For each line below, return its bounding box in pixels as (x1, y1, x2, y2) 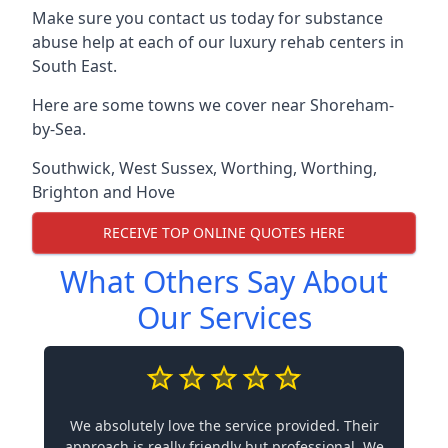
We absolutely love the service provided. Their (69, 415, 379, 435)
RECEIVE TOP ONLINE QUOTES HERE (103, 223, 345, 243)
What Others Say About (60, 260, 388, 302)
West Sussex (119, 156, 213, 179)
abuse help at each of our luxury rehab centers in (32, 30, 404, 53)
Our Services (136, 296, 312, 338)
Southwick (32, 156, 111, 179)
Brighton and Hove (32, 180, 175, 203)
